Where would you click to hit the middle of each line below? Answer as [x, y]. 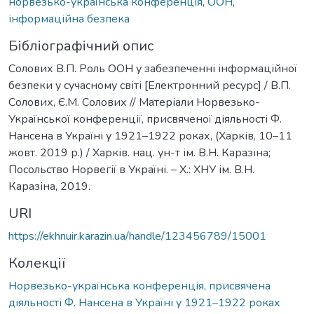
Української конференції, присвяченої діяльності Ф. [145, 119]
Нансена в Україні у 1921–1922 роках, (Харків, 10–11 [150, 136]
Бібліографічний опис [81, 46]
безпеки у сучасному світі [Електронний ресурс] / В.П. [150, 85]
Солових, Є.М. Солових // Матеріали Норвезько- [134, 102]
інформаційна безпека [69, 19]
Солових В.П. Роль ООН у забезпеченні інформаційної [153, 68]
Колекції [37, 263]
